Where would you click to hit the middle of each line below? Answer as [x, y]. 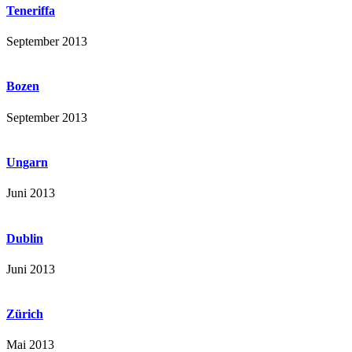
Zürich [25, 314]
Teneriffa [31, 10]
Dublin [25, 238]
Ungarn [27, 162]
